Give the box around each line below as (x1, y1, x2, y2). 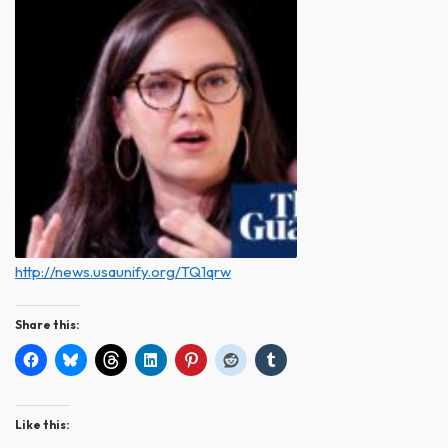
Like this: (15, 416, 70, 432)
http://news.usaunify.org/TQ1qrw (15, 261, 231, 281)
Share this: (15, 316, 80, 332)
